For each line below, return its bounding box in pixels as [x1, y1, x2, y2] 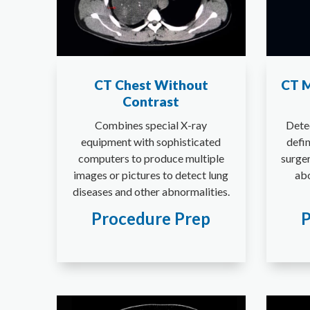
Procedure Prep [91, 208, 211, 229]
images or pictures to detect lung [73, 168, 229, 182]
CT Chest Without [93, 77, 208, 93]
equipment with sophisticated [81, 135, 221, 149]
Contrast [122, 93, 180, 110]
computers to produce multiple [77, 152, 224, 165]
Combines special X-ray [95, 118, 208, 132]
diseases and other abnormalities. [72, 185, 230, 199]
